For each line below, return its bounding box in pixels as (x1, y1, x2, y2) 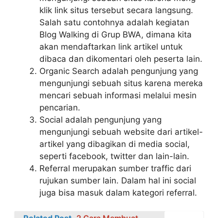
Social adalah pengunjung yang (39, 114, 162, 125)
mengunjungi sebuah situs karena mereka (39, 78, 203, 88)
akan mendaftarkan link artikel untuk (39, 41, 182, 52)
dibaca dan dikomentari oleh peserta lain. (39, 54, 202, 64)
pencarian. (39, 102, 80, 112)
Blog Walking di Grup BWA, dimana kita (39, 29, 192, 39)
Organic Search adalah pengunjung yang (39, 66, 198, 76)
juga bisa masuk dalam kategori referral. (39, 187, 197, 198)
